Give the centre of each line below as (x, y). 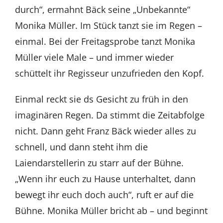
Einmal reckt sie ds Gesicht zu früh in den (101, 99)
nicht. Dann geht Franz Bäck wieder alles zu (105, 131)
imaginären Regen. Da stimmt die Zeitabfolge (110, 115)
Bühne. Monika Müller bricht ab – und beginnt (111, 210)
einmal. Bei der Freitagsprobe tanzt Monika (105, 41)
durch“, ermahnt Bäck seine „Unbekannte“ (102, 9)
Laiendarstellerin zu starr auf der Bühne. (99, 163)
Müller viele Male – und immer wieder (94, 57)
